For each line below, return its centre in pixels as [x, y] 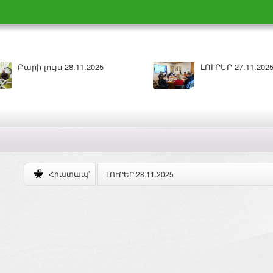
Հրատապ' [69, 175]
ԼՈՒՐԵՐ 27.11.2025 [197, 67]
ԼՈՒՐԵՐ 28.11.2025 [140, 174]
